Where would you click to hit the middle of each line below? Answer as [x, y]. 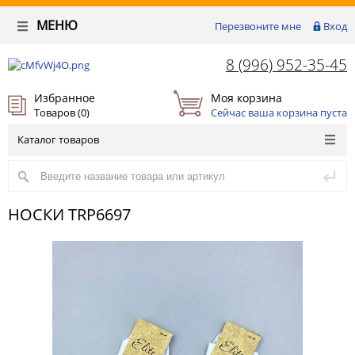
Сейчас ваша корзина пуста [279, 112]
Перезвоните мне [258, 26]
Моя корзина [246, 97]
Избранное [65, 97]
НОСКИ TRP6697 [69, 214]
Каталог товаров [58, 139]
